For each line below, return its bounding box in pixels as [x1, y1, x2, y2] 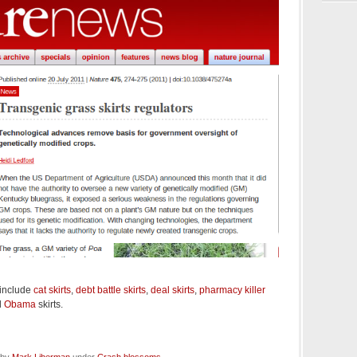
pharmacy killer [199, 284, 265, 296]
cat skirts [33, 284, 71, 296]
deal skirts [151, 284, 194, 296]
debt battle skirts [76, 284, 146, 296]
